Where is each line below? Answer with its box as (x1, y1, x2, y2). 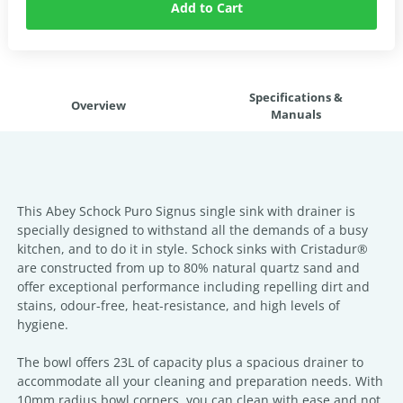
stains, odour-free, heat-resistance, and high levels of (17, 297, 340, 314)
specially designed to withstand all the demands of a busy (17, 221, 368, 238)
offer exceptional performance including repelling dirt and (17, 278, 370, 295)
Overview (70, 97, 126, 113)
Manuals (271, 106, 321, 122)
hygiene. (17, 316, 68, 333)
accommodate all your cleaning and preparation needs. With (17, 372, 383, 390)
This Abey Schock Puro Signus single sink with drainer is (17, 202, 355, 219)
